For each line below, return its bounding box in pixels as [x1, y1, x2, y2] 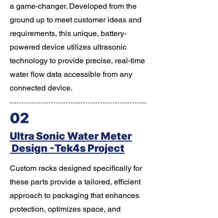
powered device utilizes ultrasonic [10, 42, 127, 52]
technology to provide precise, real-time [10, 56, 145, 65]
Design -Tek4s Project [10, 142, 125, 154]
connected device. [10, 83, 73, 92]
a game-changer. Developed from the [10, 1, 137, 11]
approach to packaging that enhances [10, 191, 139, 200]
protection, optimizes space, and [10, 204, 121, 214]
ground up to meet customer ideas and [10, 15, 142, 24]
